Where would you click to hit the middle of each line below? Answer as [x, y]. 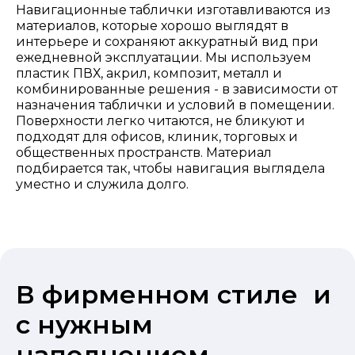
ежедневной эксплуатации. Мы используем [164, 57]
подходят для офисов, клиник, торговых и [157, 136]
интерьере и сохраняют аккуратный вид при [167, 41]
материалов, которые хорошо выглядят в [152, 25]
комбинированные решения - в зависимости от [177, 89]
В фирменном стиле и [174, 294]
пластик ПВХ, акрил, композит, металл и [149, 73]
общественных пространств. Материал [144, 152]
